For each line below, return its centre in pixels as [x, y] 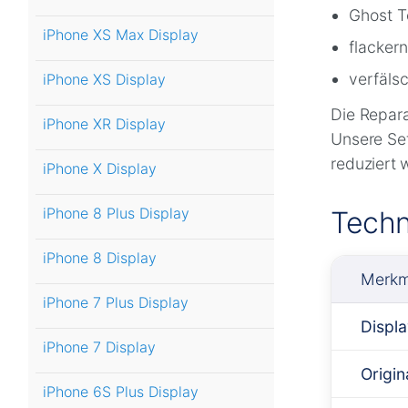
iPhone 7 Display [99, 347]
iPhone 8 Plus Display [116, 214]
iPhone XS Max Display [121, 35]
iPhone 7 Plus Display [116, 303]
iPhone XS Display [104, 80]
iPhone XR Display [104, 124]
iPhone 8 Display [100, 258]
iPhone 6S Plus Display [121, 392]
